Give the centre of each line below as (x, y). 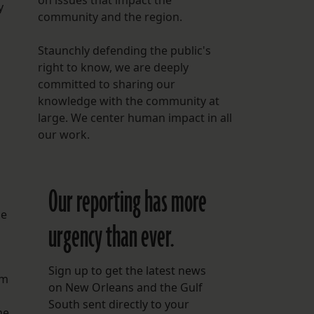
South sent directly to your (118, 305)
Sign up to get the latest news (127, 271)
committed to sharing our (106, 84)
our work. (63, 135)
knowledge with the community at (128, 101)
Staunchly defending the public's (124, 51)
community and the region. (110, 17)
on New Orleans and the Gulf (125, 288)
